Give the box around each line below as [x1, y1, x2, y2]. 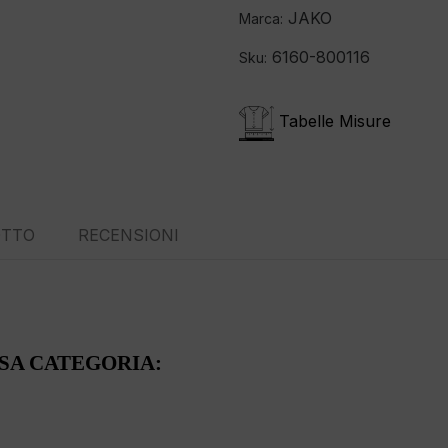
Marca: [239, 9, 283, 27]
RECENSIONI [78, 224, 180, 245]
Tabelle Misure [279, 110, 391, 131]
